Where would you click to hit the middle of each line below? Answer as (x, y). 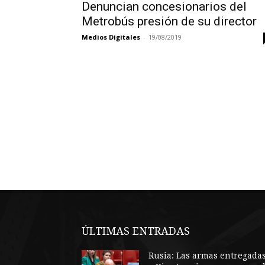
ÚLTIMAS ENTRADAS (136, 231)
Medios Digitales (111, 37)
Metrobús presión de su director (169, 21)
